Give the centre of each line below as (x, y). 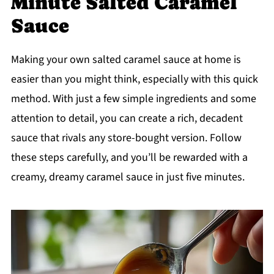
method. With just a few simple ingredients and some (133, 99)
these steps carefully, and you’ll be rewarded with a (129, 158)
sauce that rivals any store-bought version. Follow (126, 138)
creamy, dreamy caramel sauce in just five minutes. (128, 177)
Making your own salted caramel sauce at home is (126, 60)
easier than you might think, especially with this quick (134, 80)
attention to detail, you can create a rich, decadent (127, 119)
